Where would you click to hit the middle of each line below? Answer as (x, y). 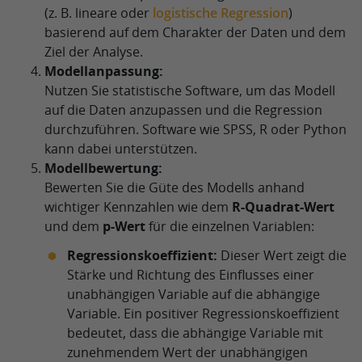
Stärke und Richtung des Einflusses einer (191, 275)
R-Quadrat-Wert (283, 207)
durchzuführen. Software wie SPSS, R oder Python (196, 129)
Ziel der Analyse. (94, 52)
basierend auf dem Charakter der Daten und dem (195, 32)
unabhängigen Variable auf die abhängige (194, 294)
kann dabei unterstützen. (121, 149)
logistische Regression (221, 13)
